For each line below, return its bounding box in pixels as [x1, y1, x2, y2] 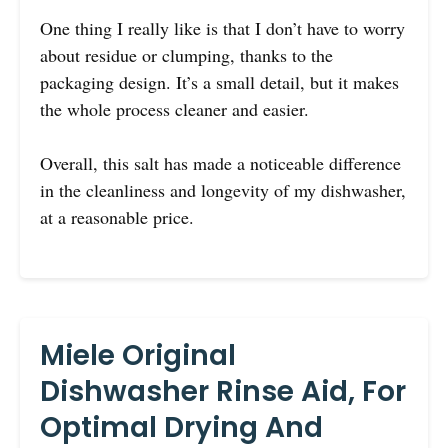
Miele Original [40, 335, 236, 375]
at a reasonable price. [40, 204, 194, 229]
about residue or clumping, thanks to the [40, 42, 333, 67]
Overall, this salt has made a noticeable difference [40, 150, 401, 175]
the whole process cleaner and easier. [40, 96, 309, 121]
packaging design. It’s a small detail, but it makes [40, 69, 399, 94]
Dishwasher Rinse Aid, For [40, 371, 406, 411]
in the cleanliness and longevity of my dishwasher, [40, 177, 406, 202]
